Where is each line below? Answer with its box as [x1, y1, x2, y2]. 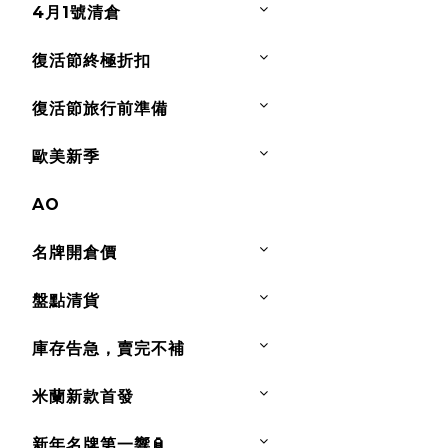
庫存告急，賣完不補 [32, 339, 185, 358]
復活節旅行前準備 [32, 99, 168, 118]
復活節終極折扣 [32, 51, 151, 70]
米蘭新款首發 [32, 387, 134, 406]
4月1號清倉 [32, 3, 121, 22]
